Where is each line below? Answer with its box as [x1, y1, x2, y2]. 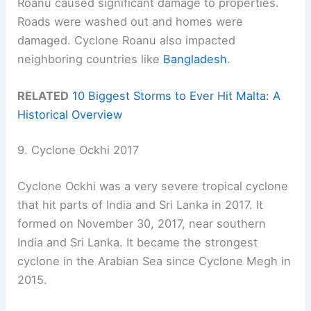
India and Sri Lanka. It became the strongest [17, 235, 258, 250]
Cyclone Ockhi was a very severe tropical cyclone [17, 179, 289, 194]
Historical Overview [17, 107, 123, 121]
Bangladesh [163, 51, 228, 66]
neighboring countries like [17, 51, 164, 66]
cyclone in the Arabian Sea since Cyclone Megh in [17, 254, 292, 269]
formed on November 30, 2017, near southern [17, 217, 267, 231]
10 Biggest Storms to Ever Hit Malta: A [72, 88, 281, 103]
